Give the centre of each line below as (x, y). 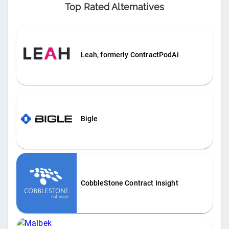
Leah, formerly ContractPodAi (130, 54)
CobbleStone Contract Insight (129, 183)
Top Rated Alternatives (114, 7)
